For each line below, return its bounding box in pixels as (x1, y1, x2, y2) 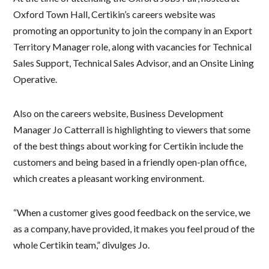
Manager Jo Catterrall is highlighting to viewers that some (13, 124, 251, 136)
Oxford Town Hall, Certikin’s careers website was (13, 8, 216, 20)
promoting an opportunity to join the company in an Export (13, 25, 253, 37)
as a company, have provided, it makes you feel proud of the (13, 223, 255, 235)
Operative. (13, 73, 58, 85)
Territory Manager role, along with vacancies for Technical (13, 41, 252, 53)
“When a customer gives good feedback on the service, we (13, 207, 251, 219)
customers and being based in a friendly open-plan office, (13, 156, 247, 168)
